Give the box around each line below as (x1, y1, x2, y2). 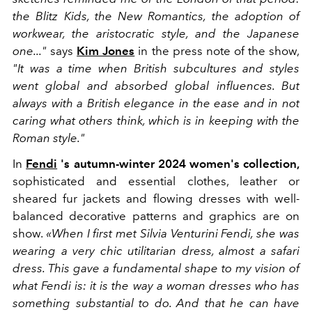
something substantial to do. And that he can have (13, 295, 299, 310)
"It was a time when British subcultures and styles (13, 61, 299, 75)
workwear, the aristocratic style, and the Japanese (13, 26, 299, 40)
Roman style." (13, 130, 85, 145)
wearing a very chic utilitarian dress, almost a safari (13, 243, 299, 258)
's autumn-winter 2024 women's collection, (57, 156, 300, 171)
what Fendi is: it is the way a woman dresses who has (13, 278, 299, 292)
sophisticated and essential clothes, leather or (13, 173, 299, 188)
